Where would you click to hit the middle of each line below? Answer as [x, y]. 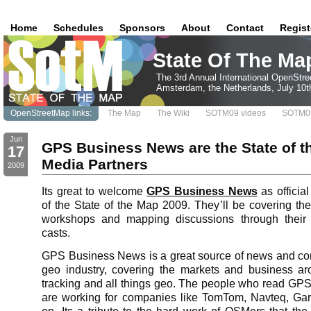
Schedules [78, 28]
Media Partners [95, 164]
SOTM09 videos [236, 113]
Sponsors [142, 28]
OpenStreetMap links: [51, 113]
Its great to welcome [94, 191]
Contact [245, 28]
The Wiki [173, 113]
